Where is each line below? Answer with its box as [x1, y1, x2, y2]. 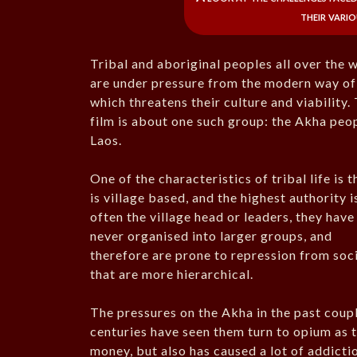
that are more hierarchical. [90, 266, 254, 282]
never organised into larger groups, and [90, 228, 333, 244]
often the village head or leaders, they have [90, 209, 355, 225]
